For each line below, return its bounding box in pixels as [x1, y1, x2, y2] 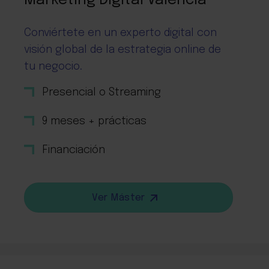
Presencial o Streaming [42, 87, 161, 98]
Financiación [42, 145, 105, 156]
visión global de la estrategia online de [24, 44, 221, 56]
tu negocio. [24, 61, 82, 73]
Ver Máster [92, 193, 145, 204]
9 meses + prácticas [42, 116, 147, 127]
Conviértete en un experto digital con [24, 28, 217, 39]
